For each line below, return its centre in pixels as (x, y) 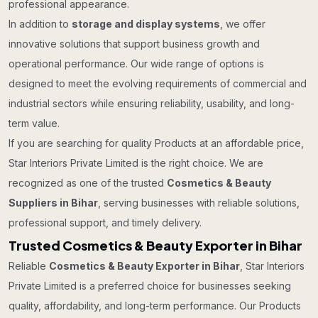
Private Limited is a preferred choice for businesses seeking (150, 286)
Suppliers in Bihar (53, 203)
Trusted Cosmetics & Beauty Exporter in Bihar (155, 245)
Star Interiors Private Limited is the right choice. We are (136, 163)
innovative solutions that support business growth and (134, 44)
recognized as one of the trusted (88, 183)
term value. (34, 123)
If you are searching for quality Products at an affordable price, (156, 143)
